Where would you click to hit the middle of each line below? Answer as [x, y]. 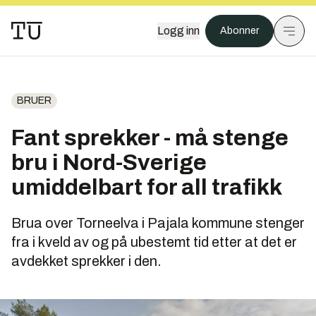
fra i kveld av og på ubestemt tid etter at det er [154, 242]
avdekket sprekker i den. [86, 261]
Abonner [239, 31]
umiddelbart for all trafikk [147, 187]
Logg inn [178, 31]
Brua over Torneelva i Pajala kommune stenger [158, 223]
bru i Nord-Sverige [109, 163]
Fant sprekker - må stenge [150, 138]
